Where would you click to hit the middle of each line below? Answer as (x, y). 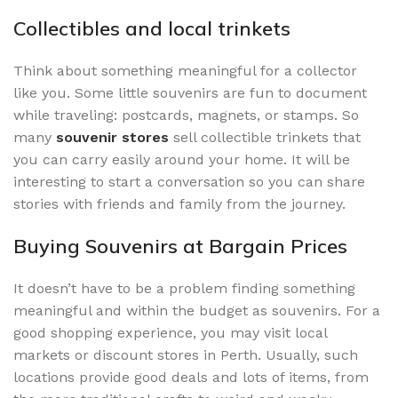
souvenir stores (112, 137)
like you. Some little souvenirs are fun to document (190, 92)
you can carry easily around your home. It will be (182, 159)
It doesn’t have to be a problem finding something (184, 288)
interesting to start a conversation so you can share (189, 181)
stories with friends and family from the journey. (179, 203)
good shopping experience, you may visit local (170, 332)
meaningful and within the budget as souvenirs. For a (197, 310)
